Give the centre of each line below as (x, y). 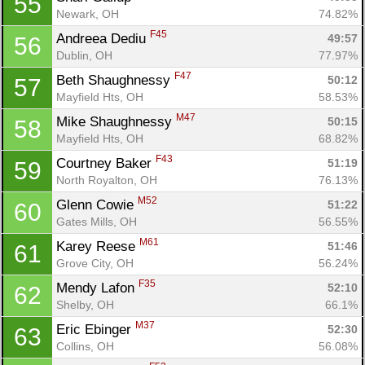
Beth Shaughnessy (115, 80)
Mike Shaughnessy (116, 121)
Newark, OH (88, 13)
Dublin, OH (84, 55)
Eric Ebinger (96, 329)
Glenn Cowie (97, 204)
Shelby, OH (85, 304)
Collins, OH (85, 346)
